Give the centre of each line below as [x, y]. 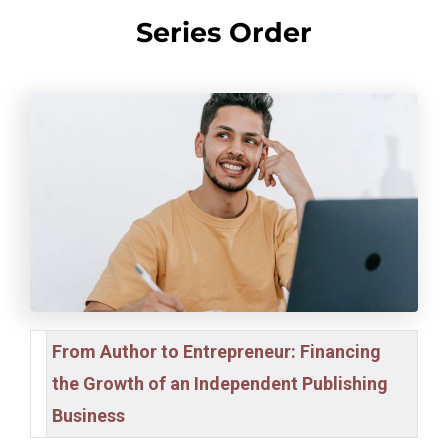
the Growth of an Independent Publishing [220, 383]
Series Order [224, 33]
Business [89, 415]
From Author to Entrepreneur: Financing [217, 351]
